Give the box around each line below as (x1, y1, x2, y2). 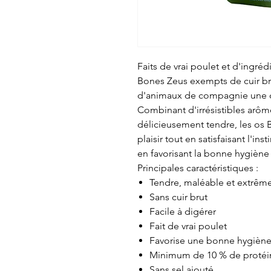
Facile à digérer (149, 206, 216, 218)
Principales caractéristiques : (137, 162, 258, 174)
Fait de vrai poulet (149, 220, 227, 232)
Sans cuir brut (149, 191, 207, 203)
